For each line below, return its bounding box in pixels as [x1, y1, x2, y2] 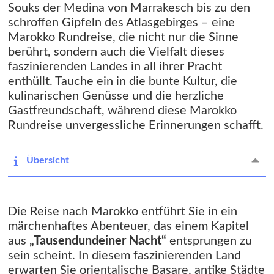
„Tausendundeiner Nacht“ [29, 235, 166, 248]
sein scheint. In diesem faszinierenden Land [8, 250, 241, 262]
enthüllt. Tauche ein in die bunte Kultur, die [8, 75, 237, 88]
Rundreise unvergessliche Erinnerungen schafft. [8, 119, 264, 132]
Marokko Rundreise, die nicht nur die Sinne [8, 31, 239, 44]
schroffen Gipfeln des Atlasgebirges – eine [8, 17, 235, 29]
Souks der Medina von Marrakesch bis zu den [8, 2, 250, 15]
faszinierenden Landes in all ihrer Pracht [8, 61, 222, 73]
